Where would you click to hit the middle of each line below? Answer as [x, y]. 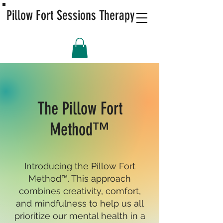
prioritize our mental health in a [80, 216]
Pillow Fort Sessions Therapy [71, 15]
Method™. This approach [80, 178]
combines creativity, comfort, [80, 191]
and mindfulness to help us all [80, 203]
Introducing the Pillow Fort [80, 166]
